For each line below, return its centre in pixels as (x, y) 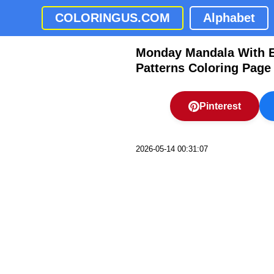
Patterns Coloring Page (203, 68)
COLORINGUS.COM (113, 18)
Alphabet (229, 18)
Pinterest (220, 106)
